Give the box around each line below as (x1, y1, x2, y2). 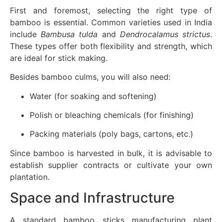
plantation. (10, 171, 50, 182)
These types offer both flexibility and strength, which (10, 41, 212, 51)
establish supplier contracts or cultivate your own (10, 160, 212, 170)
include (10, 29, 41, 39)
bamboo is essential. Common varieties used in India (10, 17, 212, 27)
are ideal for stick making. (10, 53, 108, 63)
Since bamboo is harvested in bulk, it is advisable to (10, 148, 212, 158)
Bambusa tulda (41, 29, 98, 39)
